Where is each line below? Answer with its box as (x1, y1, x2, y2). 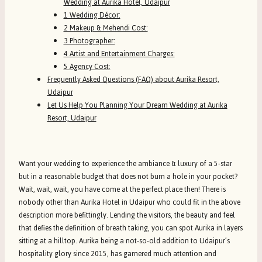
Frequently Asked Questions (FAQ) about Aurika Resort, (47, 72, 219, 87)
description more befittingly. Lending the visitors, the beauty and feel (19, 208, 235, 222)
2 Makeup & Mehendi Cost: (63, 20, 148, 35)
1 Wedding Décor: (63, 8, 120, 22)
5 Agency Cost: (63, 59, 111, 74)
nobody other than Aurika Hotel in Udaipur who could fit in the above (19, 195, 240, 209)
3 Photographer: (63, 33, 115, 48)
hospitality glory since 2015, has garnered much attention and (19, 246, 216, 261)
